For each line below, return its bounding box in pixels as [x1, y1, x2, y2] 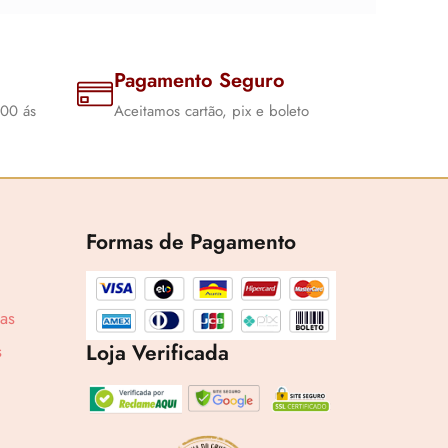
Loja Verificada [86, 338, 229, 369]
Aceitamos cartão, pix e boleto [114, 100, 309, 123]
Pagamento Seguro [114, 66, 285, 96]
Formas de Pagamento [86, 227, 296, 258]
